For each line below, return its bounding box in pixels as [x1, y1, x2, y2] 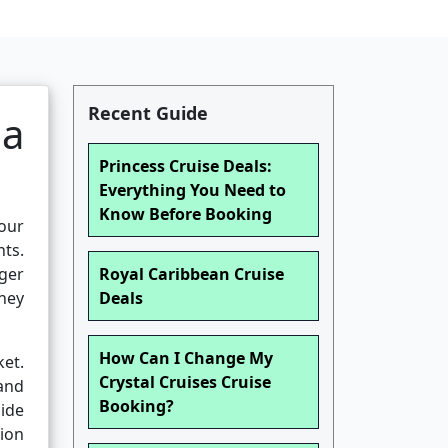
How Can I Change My [99, 347, 273, 370]
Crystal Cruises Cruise [99, 371, 271, 394]
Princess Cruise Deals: [99, 155, 272, 178]
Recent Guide [88, 101, 208, 126]
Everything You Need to [99, 179, 286, 202]
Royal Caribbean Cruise [99, 263, 284, 286]
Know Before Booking [99, 203, 272, 226]
